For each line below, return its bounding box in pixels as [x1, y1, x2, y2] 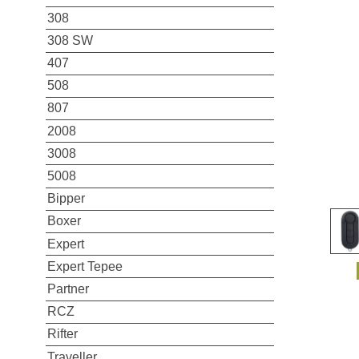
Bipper [46, 192, 85, 206]
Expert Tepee [46, 259, 123, 273]
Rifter [46, 327, 78, 341]
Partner [46, 281, 89, 296]
